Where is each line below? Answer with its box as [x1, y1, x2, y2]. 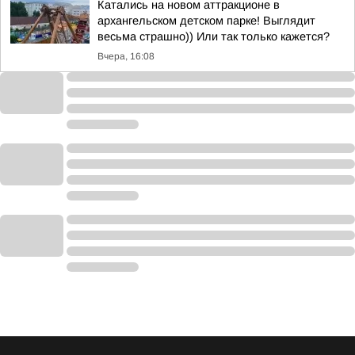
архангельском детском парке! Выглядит [97, 14, 315, 27]
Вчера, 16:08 [97, 51, 155, 62]
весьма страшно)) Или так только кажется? [97, 30, 330, 43]
